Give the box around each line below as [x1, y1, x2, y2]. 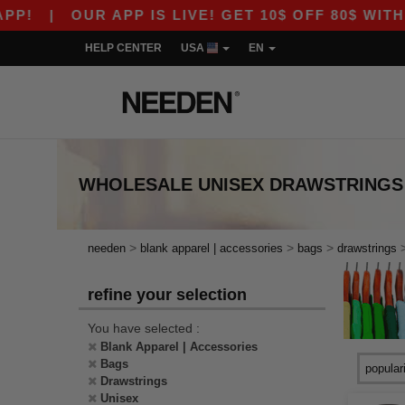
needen [88, 241, 126, 255]
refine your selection [88, 286, 247, 304]
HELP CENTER [85, 42, 162, 54]
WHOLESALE [79, 174, 193, 194]
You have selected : [88, 321, 200, 335]
